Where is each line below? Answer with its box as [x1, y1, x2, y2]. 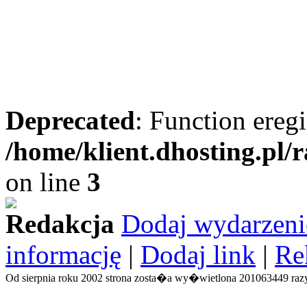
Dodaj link [140, 240, 256, 269]
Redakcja [5, 209, 114, 238]
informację [5, 240, 121, 269]
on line [5, 167, 87, 197]
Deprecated [5, 106, 135, 135]
